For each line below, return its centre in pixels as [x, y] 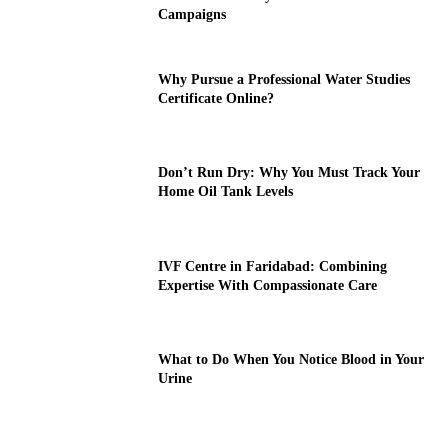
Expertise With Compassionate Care [268, 285]
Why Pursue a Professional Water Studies [284, 79]
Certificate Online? [216, 98]
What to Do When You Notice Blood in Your [291, 360]
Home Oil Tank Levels [226, 192]
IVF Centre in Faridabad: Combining [273, 266]
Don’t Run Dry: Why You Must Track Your [289, 173]
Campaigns [192, 14]
